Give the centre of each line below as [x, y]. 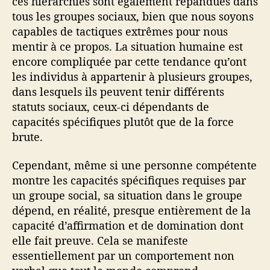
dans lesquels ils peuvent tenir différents [118, 91]
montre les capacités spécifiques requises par [129, 181]
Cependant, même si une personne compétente [134, 165]
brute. [27, 137]
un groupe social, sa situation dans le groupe [127, 196]
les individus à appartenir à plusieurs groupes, [132, 76]
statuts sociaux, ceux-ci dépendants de [111, 106]
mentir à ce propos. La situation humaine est [127, 46]
